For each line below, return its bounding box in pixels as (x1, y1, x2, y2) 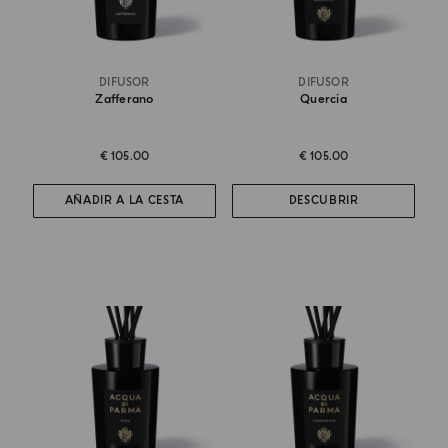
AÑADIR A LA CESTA (64, 194, 185, 208)
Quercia (300, 91, 347, 107)
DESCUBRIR (288, 194, 359, 208)
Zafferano (95, 91, 154, 107)
